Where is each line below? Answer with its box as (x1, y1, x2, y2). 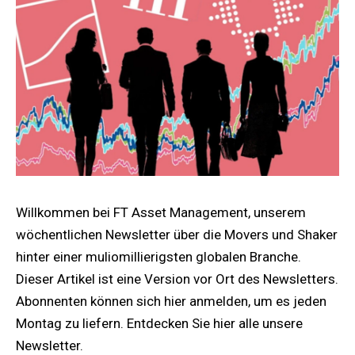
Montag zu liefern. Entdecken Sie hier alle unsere (16, 315, 303, 331)
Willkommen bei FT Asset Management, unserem (16, 204, 306, 220)
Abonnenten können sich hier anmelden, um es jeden (16, 292, 326, 309)
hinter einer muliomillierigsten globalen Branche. (16, 248, 301, 265)
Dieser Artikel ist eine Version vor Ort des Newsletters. (16, 270, 338, 287)
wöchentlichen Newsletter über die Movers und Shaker (16, 226, 338, 242)
